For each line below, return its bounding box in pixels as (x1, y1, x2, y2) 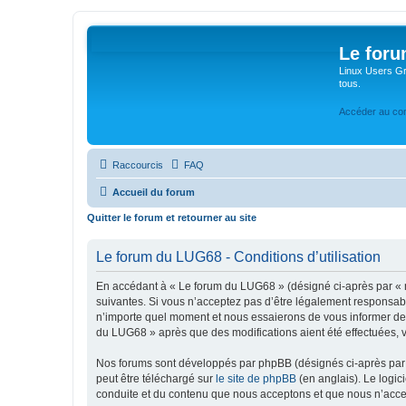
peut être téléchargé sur (96, 372, 216, 385)
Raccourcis (112, 159, 163, 170)
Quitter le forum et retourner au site (87, 212, 256, 223)
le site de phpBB (216, 372, 296, 385)
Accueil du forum (112, 187, 195, 198)
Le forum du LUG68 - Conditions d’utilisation (96, 248, 381, 265)
